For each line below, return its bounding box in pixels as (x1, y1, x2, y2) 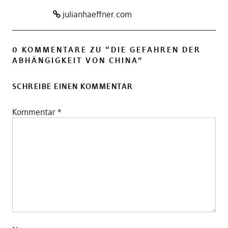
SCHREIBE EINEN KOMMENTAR (12, 81, 133, 92)
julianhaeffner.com (60, 9, 132, 20)
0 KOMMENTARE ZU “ (12, 45, 111, 55)
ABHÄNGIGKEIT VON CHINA (12, 55, 138, 66)
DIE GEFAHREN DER (110, 45, 201, 55)
